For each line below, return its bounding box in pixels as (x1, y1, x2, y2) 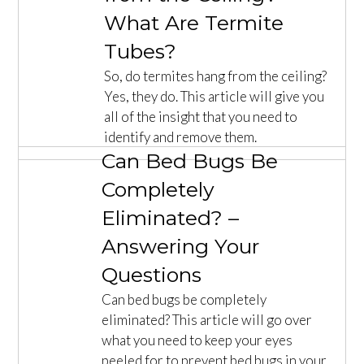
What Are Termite (104, 10, 284, 35)
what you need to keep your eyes (101, 331, 292, 349)
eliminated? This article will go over (101, 310, 312, 328)
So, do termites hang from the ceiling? (104, 67, 327, 84)
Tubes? (104, 38, 177, 63)
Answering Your (101, 233, 259, 258)
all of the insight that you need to (104, 107, 298, 125)
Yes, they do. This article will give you (104, 87, 325, 105)
